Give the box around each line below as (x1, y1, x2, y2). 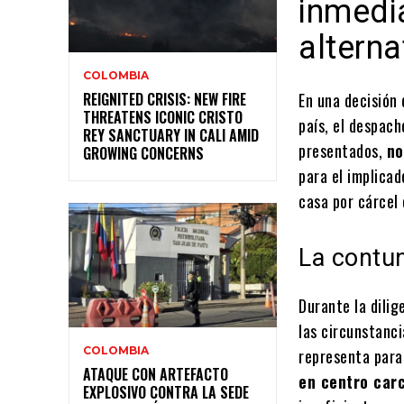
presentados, (298, 139, 387, 163)
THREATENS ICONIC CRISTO (83, 106, 243, 128)
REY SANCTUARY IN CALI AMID (83, 124, 259, 146)
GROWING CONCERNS (83, 142, 204, 164)
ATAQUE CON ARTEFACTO (83, 363, 228, 386)
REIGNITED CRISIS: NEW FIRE (83, 87, 246, 110)
